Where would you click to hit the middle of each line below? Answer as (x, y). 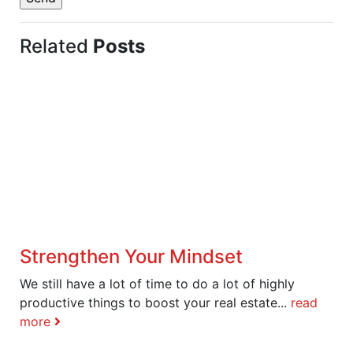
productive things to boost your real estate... (155, 302)
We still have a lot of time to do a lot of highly (157, 283)
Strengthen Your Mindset (131, 256)
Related (56, 46)
